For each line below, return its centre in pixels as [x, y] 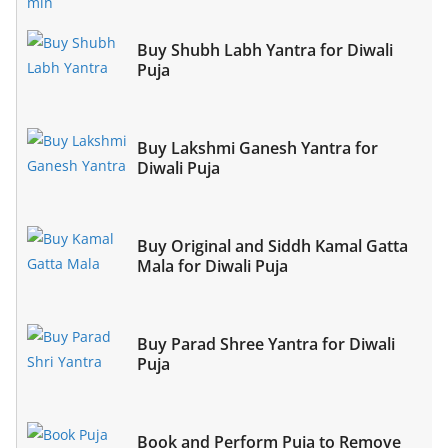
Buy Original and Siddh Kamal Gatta [272, 245]
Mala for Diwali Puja [212, 265]
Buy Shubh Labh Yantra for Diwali [265, 49]
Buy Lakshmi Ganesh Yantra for [257, 147]
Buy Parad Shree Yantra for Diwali [266, 343]
